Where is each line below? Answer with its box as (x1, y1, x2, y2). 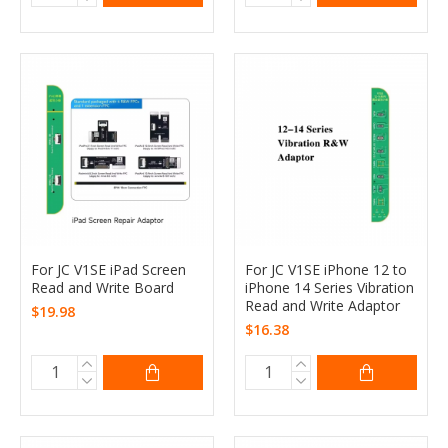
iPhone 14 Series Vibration (244, 277, 414, 297)
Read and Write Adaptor (244, 295, 400, 315)
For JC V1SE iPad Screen (31, 259, 186, 279)
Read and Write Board (31, 277, 174, 297)
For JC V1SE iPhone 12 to (244, 259, 407, 279)
